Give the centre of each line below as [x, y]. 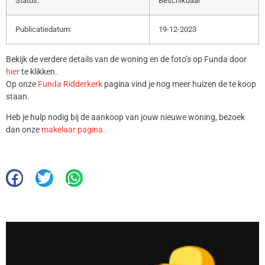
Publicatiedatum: [43, 29]
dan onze [24, 130]
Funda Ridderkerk [70, 84]
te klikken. [39, 71]
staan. [18, 96]
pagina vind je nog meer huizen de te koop [179, 84]
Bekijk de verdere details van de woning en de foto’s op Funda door [126, 59]
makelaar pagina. [73, 130]
